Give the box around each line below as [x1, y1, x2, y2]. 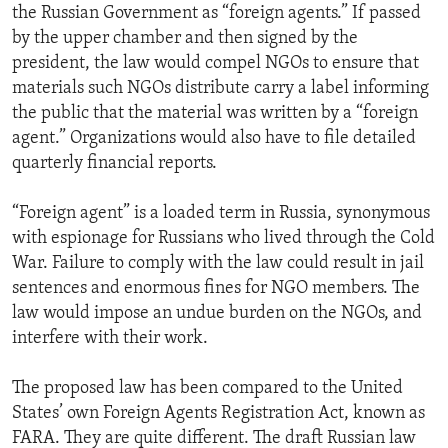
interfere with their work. [12, 329, 208, 349]
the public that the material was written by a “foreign [12, 104, 418, 124]
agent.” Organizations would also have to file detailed [12, 129, 416, 149]
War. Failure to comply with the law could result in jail [12, 254, 424, 274]
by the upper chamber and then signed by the [12, 29, 358, 49]
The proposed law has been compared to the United [12, 379, 403, 399]
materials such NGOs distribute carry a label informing [12, 79, 429, 99]
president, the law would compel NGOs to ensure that [12, 54, 419, 74]
